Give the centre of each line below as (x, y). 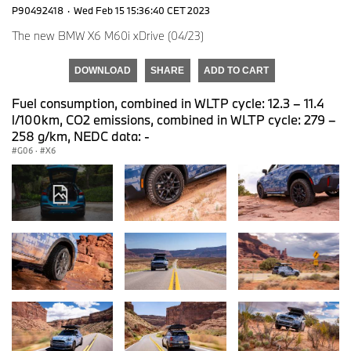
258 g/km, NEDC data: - (81, 136)
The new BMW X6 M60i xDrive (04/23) (108, 35)
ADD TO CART (236, 70)
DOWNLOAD (103, 70)
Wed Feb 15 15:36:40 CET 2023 (142, 10)
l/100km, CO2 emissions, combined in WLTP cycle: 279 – (174, 119)
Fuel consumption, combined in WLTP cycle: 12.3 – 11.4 (168, 103)
